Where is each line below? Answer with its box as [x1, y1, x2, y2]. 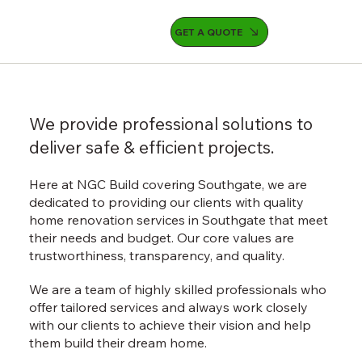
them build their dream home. [28, 335, 207, 351]
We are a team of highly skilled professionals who [28, 281, 326, 297]
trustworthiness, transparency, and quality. [28, 247, 284, 263]
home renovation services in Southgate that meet [28, 212, 328, 228]
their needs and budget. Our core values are [28, 229, 294, 246]
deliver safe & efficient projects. [28, 137, 274, 158]
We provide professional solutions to [28, 113, 313, 134]
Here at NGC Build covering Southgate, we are [28, 176, 307, 192]
